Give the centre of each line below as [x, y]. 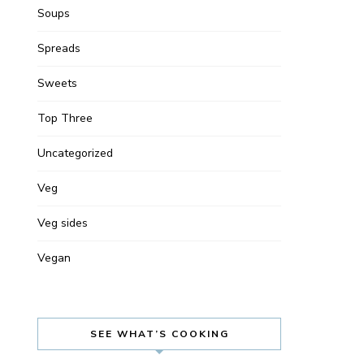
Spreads [59, 48]
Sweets [57, 83]
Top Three [65, 118]
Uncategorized [75, 153]
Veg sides [63, 223]
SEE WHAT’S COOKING [159, 334]
